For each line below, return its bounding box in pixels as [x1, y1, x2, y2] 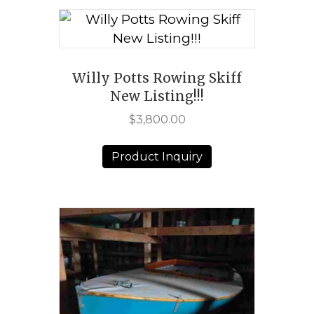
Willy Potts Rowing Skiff [72, 69, 242, 86]
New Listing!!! [110, 87, 204, 104]
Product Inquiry [111, 149, 203, 163]
